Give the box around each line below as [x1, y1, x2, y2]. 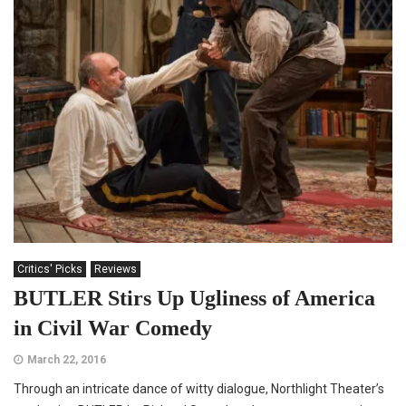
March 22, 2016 [27, 353, 106, 366]
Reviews [94, 262, 137, 275]
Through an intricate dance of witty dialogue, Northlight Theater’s [14, 381, 384, 396]
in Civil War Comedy [14, 315, 212, 340]
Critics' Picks [17, 262, 82, 275]
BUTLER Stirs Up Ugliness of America [14, 285, 375, 310]
